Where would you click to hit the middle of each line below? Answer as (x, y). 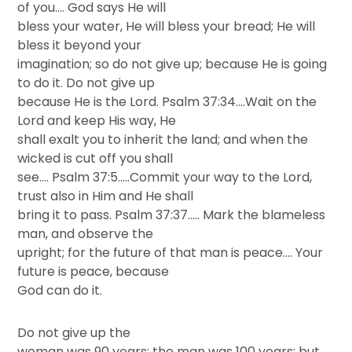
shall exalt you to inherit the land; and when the (163, 139)
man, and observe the (86, 234)
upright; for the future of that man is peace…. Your (170, 253)
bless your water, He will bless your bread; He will (167, 26)
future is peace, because (93, 271)
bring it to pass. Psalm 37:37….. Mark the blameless (172, 215)
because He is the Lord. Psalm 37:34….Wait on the (167, 102)
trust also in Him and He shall (106, 196)
